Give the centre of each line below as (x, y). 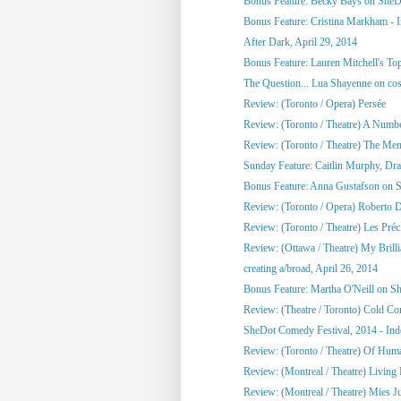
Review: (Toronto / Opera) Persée (314, 103)
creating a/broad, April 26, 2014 (310, 268)
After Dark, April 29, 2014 (300, 42)
